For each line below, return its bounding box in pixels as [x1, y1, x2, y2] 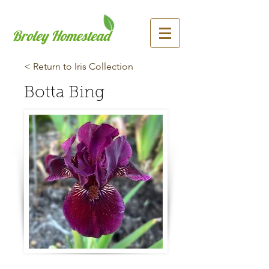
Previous [8, 255, 47, 264]
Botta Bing [24, 85, 104, 101]
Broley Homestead [12, 27, 110, 44]
